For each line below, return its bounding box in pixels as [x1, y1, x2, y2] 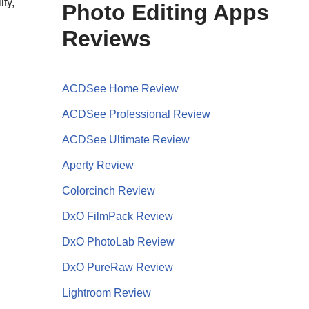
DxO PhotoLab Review [61, 235, 175, 248]
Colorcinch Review [61, 184, 155, 197]
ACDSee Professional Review [61, 108, 210, 120]
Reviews [61, 26, 151, 51]
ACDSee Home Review [61, 82, 179, 94]
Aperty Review [61, 159, 134, 171]
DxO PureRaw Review [61, 261, 173, 273]
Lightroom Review [61, 286, 151, 299]
